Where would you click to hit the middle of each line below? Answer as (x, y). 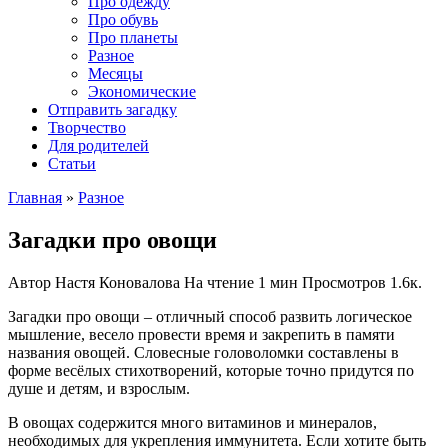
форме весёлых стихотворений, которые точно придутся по (211, 370)
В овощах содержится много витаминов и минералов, (192, 422)
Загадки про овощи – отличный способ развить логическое (210, 316)
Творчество (87, 127)
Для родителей (98, 145)
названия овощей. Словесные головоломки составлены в (203, 352)
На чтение (219, 282)
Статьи (72, 163)
